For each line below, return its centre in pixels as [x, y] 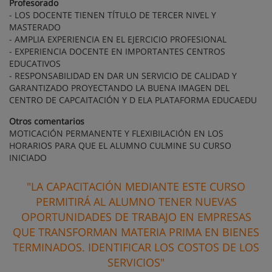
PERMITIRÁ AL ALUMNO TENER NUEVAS [136, 202]
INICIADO [28, 158]
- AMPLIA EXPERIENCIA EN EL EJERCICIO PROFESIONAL [118, 39]
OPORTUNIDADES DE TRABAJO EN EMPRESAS [136, 217]
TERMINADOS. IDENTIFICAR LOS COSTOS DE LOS [136, 247]
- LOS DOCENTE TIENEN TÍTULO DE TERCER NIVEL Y [113, 15]
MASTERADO [35, 27]
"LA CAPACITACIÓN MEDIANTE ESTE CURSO [136, 187]
